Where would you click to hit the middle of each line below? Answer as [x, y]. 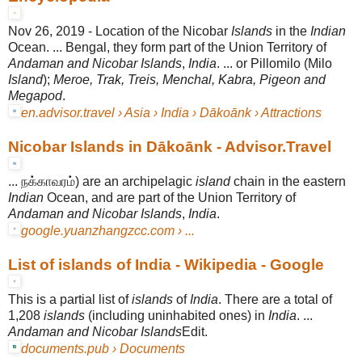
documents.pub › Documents [103, 348]
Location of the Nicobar [163, 31]
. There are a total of [275, 299]
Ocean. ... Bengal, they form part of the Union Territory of [167, 47]
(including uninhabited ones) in [177, 315]
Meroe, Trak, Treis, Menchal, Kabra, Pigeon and [189, 79]
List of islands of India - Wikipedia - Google [166, 264]
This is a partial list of [70, 299]
